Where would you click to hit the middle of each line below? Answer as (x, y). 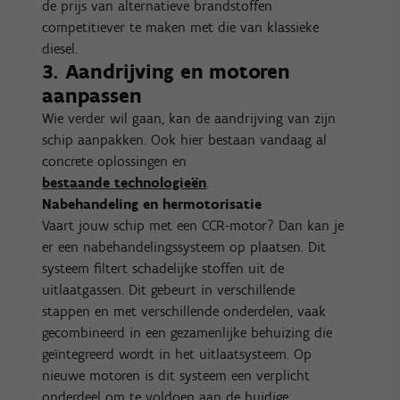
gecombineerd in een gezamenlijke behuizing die (187, 332)
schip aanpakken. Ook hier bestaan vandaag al (185, 139)
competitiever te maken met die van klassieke (181, 27)
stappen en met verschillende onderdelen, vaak (184, 311)
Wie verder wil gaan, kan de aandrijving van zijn (189, 118)
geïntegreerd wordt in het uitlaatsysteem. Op (177, 354)
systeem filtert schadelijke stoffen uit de (163, 268)
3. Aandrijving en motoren (166, 71)
